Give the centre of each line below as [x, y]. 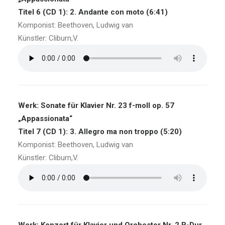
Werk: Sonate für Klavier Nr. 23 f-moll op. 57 [96, 105]
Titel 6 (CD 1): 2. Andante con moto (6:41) [93, 12]
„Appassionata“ [45, 119]
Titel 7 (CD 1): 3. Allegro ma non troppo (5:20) [100, 132]
